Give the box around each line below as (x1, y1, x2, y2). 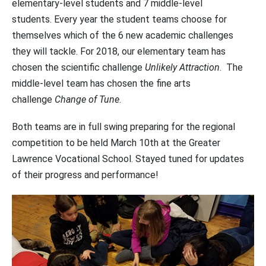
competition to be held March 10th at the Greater (12, 137, 220, 149)
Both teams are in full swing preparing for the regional (12, 121, 235, 133)
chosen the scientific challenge (12, 62, 145, 74)
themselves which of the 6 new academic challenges (12, 30, 233, 42)
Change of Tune (55, 94, 119, 106)
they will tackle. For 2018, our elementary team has (12, 46, 226, 58)
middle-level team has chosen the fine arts (12, 78, 191, 90)
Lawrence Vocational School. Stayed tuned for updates (12, 153, 244, 165)
